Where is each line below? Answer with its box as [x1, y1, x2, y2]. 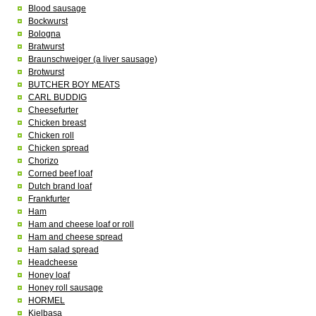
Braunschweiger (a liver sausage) [28, 54, 157, 64]
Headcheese [28, 257, 78, 267]
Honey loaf [28, 270, 70, 280]
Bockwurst [28, 16, 68, 26]
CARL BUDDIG [28, 92, 87, 102]
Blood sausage [28, 4, 86, 13]
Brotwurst [28, 67, 64, 77]
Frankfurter [28, 194, 70, 204]
